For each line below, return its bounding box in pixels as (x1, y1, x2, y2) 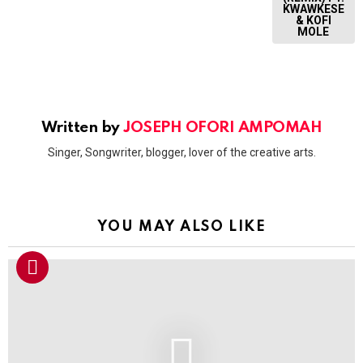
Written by (41, 119, 124, 135)
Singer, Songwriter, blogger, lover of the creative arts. (47, 146, 316, 160)
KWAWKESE (282, 2, 344, 15)
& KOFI (295, 13, 331, 27)
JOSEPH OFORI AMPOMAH (123, 119, 322, 135)
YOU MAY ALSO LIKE (96, 220, 267, 235)
